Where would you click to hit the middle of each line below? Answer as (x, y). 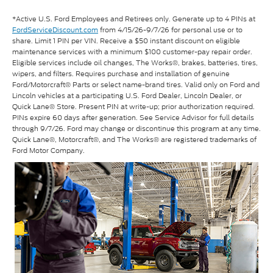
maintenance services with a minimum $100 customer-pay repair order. (132, 52)
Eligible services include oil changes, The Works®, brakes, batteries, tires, (135, 63)
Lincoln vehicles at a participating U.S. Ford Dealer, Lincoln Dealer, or (127, 96)
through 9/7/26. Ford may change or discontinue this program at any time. (136, 129)
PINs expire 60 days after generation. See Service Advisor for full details (133, 118)
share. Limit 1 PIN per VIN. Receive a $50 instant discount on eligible (126, 41)
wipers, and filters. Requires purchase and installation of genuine (121, 74)
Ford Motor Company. (48, 151)
